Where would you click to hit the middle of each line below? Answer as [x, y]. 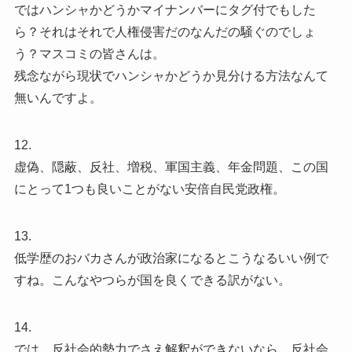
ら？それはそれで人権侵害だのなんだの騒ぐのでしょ [165, 32]
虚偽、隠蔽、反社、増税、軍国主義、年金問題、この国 [171, 167]
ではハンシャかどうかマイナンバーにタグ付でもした [165, 10]
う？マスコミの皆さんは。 [89, 54]
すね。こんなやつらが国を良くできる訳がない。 [152, 280]
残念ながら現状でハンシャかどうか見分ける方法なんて [171, 76]
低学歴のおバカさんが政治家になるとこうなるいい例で [171, 258]
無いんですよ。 [58, 98]
